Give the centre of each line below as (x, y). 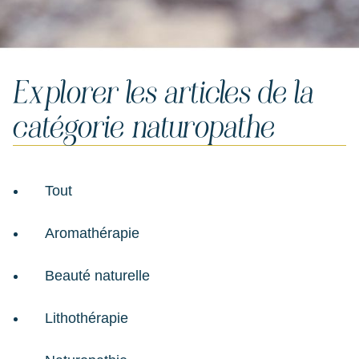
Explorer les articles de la (163, 93)
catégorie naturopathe (144, 127)
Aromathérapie (92, 233)
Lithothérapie (86, 318)
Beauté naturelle (97, 276)
